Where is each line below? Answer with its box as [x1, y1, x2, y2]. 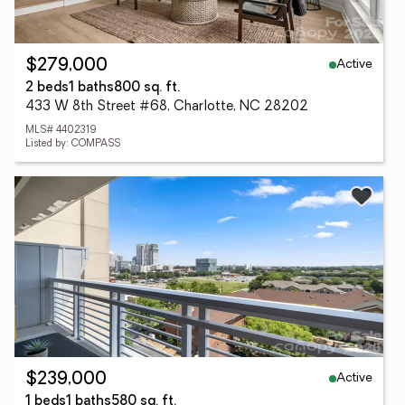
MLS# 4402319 [25, 126, 96, 136]
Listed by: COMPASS [25, 139, 120, 149]
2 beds [25, 81, 69, 95]
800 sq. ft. [114, 81, 180, 95]
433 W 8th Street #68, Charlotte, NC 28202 [25, 100, 308, 114]
